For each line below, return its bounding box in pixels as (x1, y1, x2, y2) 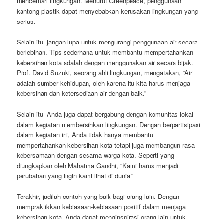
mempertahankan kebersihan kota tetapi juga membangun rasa (17, 140, 195, 150)
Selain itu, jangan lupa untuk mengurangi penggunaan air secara (17, 37, 198, 47)
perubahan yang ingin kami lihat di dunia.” (17, 171, 134, 180)
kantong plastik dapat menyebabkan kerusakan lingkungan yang (17, 6, 198, 16)
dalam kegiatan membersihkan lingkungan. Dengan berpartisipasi (17, 119, 201, 129)
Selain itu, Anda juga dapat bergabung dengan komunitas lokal (17, 109, 194, 119)
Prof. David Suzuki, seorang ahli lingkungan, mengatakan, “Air (17, 68, 193, 78)
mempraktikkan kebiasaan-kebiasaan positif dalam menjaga (17, 201, 186, 211)
